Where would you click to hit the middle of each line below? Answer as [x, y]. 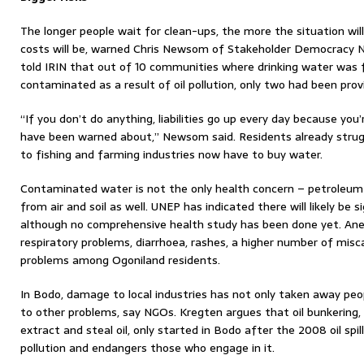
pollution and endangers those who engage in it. [147, 348]
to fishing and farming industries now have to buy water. [171, 154]
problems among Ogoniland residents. [120, 260]
